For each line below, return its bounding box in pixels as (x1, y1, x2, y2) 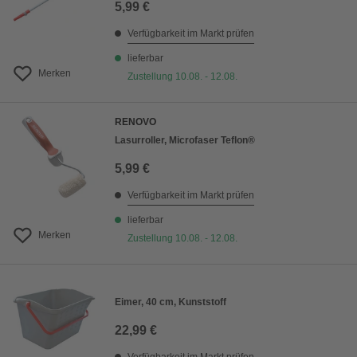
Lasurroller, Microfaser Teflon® (115, 135, 255, 147)
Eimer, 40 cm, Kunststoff (115, 296, 226, 308)
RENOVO (115, 116, 156, 128)
